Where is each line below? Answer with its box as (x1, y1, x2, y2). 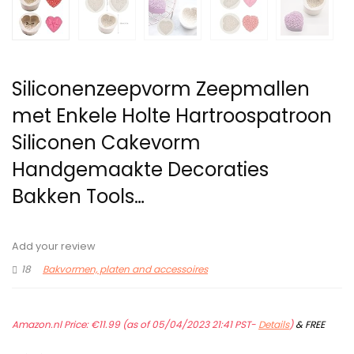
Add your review (12, 239, 96, 254)
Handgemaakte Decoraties (12, 156, 269, 183)
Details (258, 318, 289, 332)
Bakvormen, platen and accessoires (43, 262, 208, 277)
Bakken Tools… (12, 183, 145, 210)
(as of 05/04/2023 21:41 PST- (120, 318, 258, 332)
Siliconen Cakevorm (12, 130, 201, 156)
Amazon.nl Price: (12, 318, 91, 332)
